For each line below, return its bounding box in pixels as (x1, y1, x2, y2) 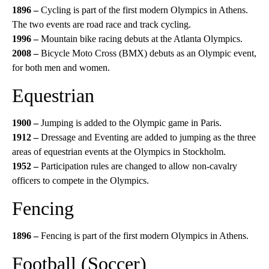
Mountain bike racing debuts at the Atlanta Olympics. (38, 34, 243, 44)
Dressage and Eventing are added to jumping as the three (41, 132, 256, 142)
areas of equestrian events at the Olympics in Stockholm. (12, 147, 226, 157)
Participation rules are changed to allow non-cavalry (41, 161, 237, 171)
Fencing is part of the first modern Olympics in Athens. (38, 231, 249, 241)
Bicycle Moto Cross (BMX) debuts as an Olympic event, (41, 48, 256, 58)
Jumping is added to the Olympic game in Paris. (41, 118, 222, 128)
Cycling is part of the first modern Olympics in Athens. (41, 5, 248, 15)
